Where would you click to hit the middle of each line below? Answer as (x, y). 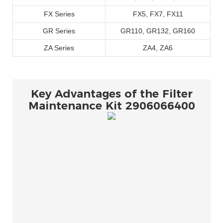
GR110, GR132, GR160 (158, 31)
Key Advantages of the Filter (111, 94)
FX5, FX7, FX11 (158, 14)
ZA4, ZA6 (158, 48)
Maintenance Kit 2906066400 (111, 106)
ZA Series (59, 48)
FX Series (59, 14)
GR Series (59, 31)
